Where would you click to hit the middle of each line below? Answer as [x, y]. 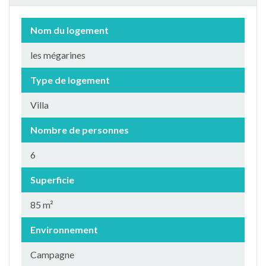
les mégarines [58, 55]
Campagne [52, 254]
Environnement [64, 229]
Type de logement [70, 80]
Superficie [52, 179]
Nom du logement [69, 30]
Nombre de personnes [80, 129]
